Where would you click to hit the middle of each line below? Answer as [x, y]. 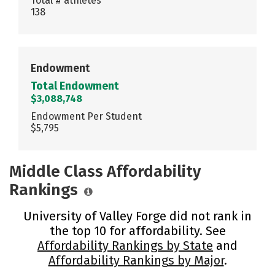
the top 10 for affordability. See [137, 230]
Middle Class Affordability [105, 171]
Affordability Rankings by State [125, 245]
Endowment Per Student [86, 116]
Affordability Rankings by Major [136, 260]
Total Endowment [75, 86]
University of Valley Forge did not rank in [137, 216]
